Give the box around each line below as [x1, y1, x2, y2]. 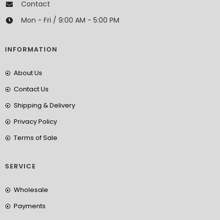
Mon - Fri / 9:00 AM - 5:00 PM [21, 15, 119, 26]
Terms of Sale [13, 133, 57, 143]
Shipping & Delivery [13, 101, 75, 110]
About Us [13, 68, 42, 78]
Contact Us [13, 84, 49, 94]
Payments [13, 201, 46, 211]
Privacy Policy [13, 117, 57, 127]
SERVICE [5, 162, 36, 171]
